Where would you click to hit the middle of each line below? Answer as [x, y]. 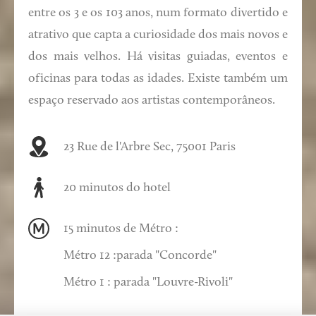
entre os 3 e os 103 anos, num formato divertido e [158, 13]
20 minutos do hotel [117, 188]
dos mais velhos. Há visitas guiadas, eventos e [158, 57]
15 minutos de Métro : [121, 229]
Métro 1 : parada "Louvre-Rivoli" [148, 283]
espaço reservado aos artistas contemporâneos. [152, 101]
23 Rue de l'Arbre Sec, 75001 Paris [150, 147]
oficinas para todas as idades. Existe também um [158, 79]
